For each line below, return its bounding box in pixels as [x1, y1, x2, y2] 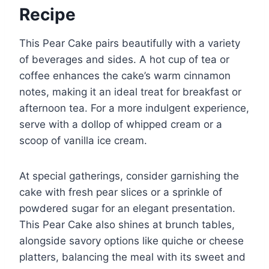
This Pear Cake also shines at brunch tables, [19, 219, 235, 231]
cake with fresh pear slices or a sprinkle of [19, 186, 222, 199]
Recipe [19, 4, 76, 25]
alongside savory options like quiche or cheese [19, 235, 244, 247]
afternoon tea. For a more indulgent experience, [19, 102, 249, 115]
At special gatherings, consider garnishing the [19, 170, 239, 183]
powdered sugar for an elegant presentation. [19, 202, 235, 215]
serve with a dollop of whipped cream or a [19, 118, 222, 131]
